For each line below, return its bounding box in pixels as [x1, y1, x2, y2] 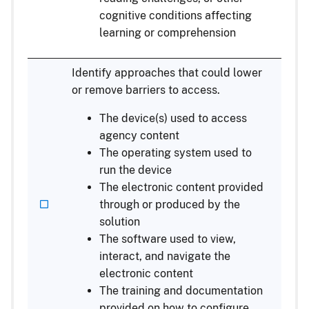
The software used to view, [99, 232, 236, 246]
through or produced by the [99, 197, 240, 211]
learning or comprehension [99, 26, 236, 39]
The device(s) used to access [99, 111, 247, 125]
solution [99, 215, 140, 228]
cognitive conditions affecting [99, 8, 252, 22]
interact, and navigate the [99, 249, 230, 263]
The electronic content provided [99, 180, 263, 194]
